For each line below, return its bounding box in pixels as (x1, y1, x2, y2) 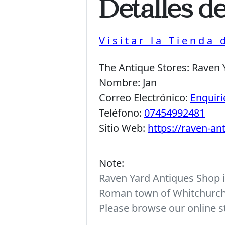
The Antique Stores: (99, 60, 192, 74)
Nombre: (99, 75, 143, 89)
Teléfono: (99, 105, 144, 120)
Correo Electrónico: (99, 90, 190, 104)
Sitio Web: (99, 121, 148, 135)
